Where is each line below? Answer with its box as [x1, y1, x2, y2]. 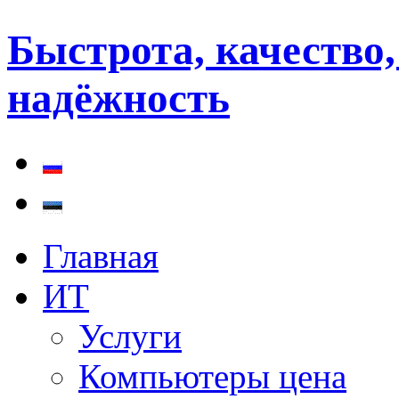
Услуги [78, 316, 182, 355]
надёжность [7, 75, 230, 122]
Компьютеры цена [78, 356, 346, 395]
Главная [43, 236, 159, 275]
